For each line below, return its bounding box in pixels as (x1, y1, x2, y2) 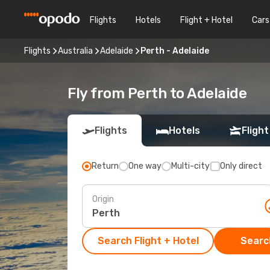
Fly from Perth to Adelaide (67, 85, 247, 102)
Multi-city (171, 161, 210, 171)
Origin (92, 193, 114, 204)
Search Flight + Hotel (97, 235, 199, 246)
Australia (58, 45, 93, 56)
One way (128, 161, 162, 171)
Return (92, 161, 119, 171)
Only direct (220, 161, 262, 171)
